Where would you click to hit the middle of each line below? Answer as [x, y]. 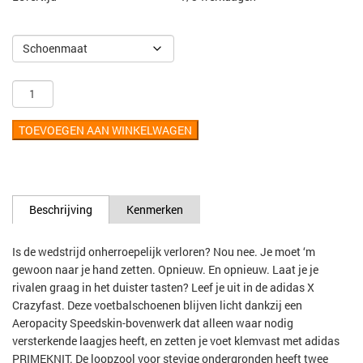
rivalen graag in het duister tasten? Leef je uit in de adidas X [163, 287]
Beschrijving [61, 209]
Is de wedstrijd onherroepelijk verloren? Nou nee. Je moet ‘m [164, 251]
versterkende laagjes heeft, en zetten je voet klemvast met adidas [176, 340]
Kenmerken [155, 209]
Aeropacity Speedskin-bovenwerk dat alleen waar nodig [153, 322]
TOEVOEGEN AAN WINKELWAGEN [105, 130]
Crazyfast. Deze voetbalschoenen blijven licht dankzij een [157, 305]
